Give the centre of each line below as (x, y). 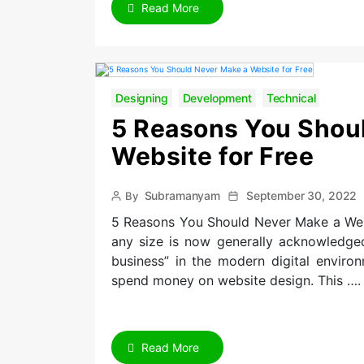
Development (217, 98)
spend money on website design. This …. (236, 280)
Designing (142, 98)
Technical (291, 98)
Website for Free (212, 156)
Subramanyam (182, 195)
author (127, 210)
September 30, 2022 (301, 195)
